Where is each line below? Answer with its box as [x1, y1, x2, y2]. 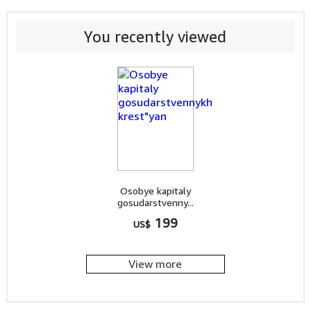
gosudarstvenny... [117, 196, 194, 208]
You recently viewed [84, 28, 227, 46]
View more [128, 257, 183, 271]
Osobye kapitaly [119, 185, 191, 196]
